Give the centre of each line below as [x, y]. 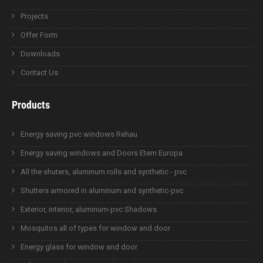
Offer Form [39, 35]
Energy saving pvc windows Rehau [79, 134]
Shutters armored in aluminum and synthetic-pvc [102, 190]
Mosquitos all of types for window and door [95, 228]
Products [31, 104]
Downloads [40, 53]
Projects [34, 16]
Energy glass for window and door [79, 247]
